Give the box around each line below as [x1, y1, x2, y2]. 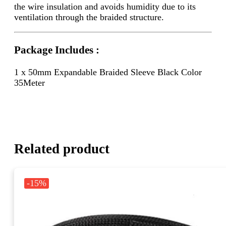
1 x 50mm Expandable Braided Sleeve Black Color [14, 67, 202, 77]
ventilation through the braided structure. [14, 12, 164, 23]
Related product [14, 141, 109, 156]
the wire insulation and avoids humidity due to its [14, 2, 196, 12]
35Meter [14, 77, 45, 88]
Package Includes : [14, 43, 99, 56]
